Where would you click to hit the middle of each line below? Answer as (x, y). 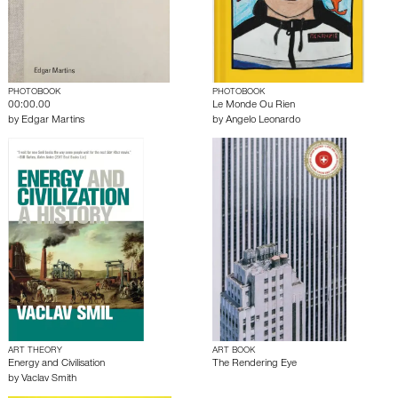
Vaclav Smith (49, 380)
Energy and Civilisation (56, 365)
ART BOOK (234, 351)
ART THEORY (35, 351)
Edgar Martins (53, 121)
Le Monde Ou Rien (254, 106)
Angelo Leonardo (263, 121)
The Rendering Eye (255, 365)
